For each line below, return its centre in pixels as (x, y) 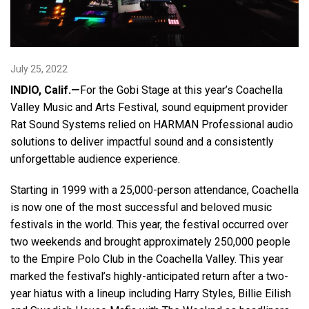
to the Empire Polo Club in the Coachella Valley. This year (147, 259)
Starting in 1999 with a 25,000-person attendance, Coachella (154, 190)
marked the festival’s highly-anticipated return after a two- (149, 276)
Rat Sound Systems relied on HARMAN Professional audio (152, 124)
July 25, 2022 (39, 69)
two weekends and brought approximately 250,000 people (150, 241)
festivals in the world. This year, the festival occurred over (149, 224)
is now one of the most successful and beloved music (141, 207)
